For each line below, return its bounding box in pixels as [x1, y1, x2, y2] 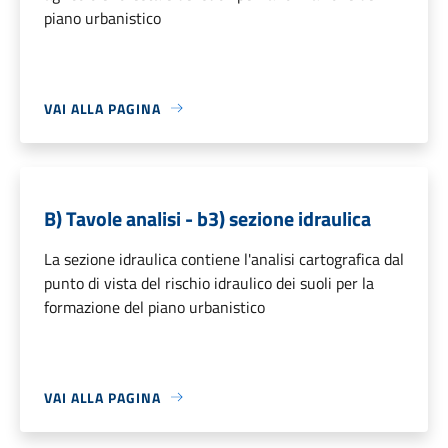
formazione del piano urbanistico [44, 294, 265, 319]
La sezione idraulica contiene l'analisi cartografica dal [44, 246, 404, 271]
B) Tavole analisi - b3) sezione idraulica [44, 202, 371, 234]
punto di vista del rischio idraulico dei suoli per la [44, 270, 374, 295]
